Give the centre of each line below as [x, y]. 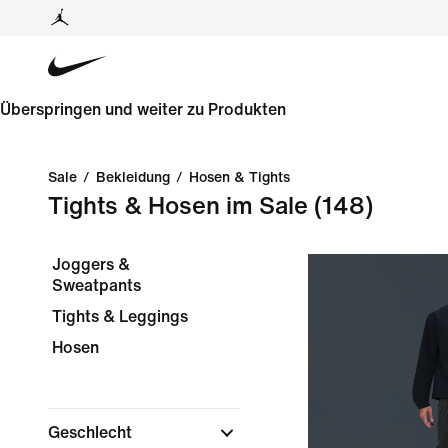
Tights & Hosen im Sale [178, 206]
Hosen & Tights [239, 177]
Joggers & [91, 264]
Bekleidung [133, 177]
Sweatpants [96, 285]
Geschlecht [92, 432]
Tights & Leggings [120, 316]
